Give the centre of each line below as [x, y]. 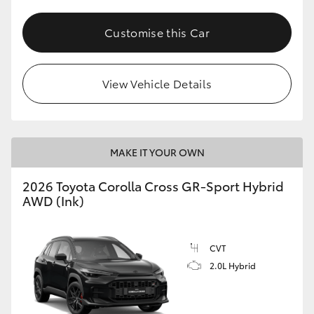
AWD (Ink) [53, 201]
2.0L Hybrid [233, 266]
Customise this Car [157, 32]
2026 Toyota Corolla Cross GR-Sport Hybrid [153, 186]
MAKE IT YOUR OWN [157, 152]
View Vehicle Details [157, 83]
